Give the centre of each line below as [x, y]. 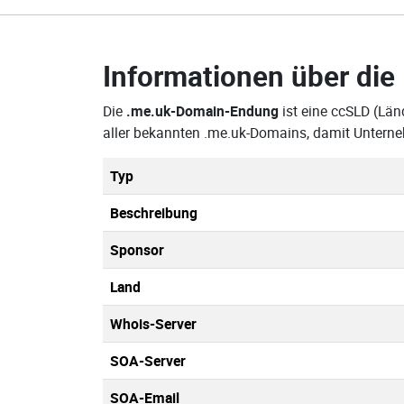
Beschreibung [154, 213]
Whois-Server [153, 324]
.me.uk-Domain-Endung [202, 111]
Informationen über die [252, 76]
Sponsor [137, 250]
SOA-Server [148, 361]
